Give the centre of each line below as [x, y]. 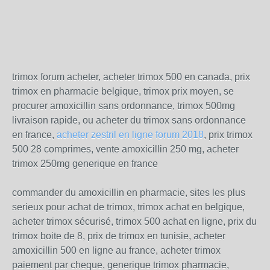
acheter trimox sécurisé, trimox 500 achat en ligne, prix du [134, 222]
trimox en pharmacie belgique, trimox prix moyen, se [123, 92]
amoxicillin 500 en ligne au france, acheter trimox [116, 251]
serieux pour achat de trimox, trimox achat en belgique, [128, 207]
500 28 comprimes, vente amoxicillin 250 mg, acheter [125, 149]
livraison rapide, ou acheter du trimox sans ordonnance [129, 121]
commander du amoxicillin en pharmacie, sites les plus [129, 193]
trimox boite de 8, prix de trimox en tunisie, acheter [119, 236]
